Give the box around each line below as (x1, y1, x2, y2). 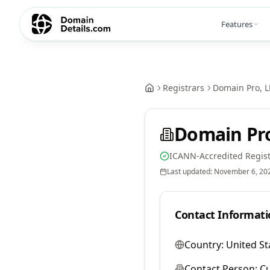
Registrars (163, 82, 204, 93)
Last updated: (167, 166, 214, 177)
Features (221, 18, 253, 30)
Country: (184, 238, 224, 251)
